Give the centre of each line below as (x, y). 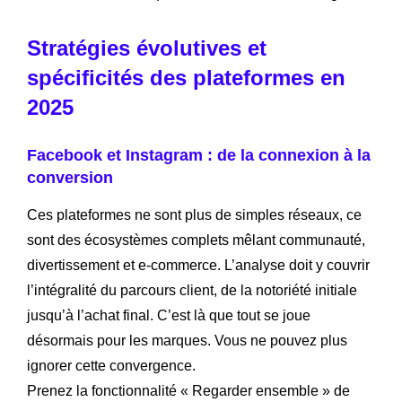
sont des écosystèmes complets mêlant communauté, (196, 240)
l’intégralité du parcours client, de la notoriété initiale (192, 290)
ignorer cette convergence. (111, 365)
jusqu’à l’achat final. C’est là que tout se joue (169, 315)
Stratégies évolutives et (147, 48)
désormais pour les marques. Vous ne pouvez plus (187, 340)
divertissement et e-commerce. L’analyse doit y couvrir (198, 265)
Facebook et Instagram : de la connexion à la (199, 155)
